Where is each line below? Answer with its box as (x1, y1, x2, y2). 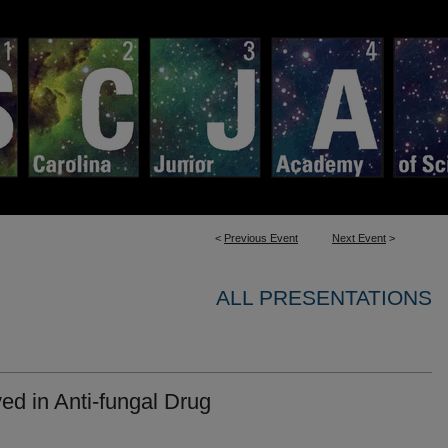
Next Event (332, 232, 386, 244)
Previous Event (224, 232, 298, 244)
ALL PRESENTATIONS (216, 286, 432, 309)
